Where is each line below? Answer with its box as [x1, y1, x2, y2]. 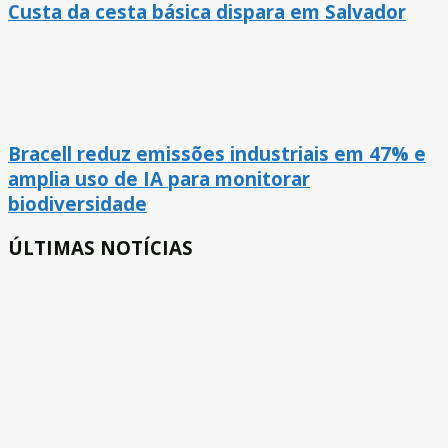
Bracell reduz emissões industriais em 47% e [8, 141, 426, 167]
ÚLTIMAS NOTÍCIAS [8, 234, 193, 260]
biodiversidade [8, 191, 147, 217]
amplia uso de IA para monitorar [8, 166, 310, 192]
